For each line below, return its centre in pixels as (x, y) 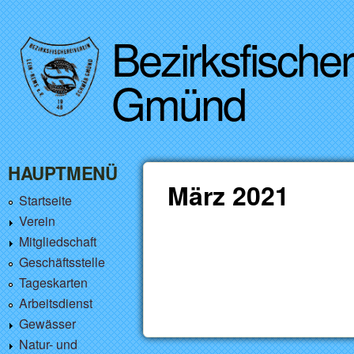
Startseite (45, 200)
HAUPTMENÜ (63, 173)
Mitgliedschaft (58, 241)
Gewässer (47, 324)
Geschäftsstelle (62, 262)
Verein (37, 221)
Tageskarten (53, 282)
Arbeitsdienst (56, 303)
